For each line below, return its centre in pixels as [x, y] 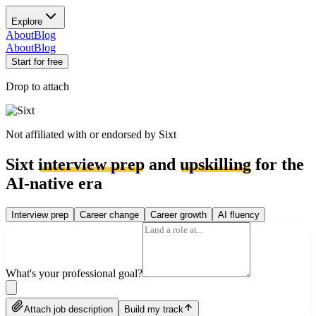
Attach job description [68, 309]
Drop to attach [37, 86]
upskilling [215, 164]
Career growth [178, 214]
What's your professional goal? [74, 273]
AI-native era [54, 183]
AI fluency [239, 214]
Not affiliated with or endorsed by [82, 134]
